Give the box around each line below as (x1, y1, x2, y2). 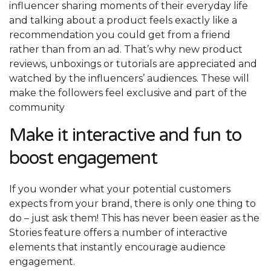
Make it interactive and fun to (9, 124, 241, 147)
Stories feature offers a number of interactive (9, 227, 227, 239)
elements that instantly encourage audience (9, 241, 226, 253)
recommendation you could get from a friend (9, 29, 230, 41)
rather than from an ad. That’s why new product (9, 44, 243, 56)
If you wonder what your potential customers (9, 183, 230, 195)
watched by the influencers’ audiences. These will (9, 73, 249, 85)
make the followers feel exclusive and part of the (9, 87, 247, 99)
